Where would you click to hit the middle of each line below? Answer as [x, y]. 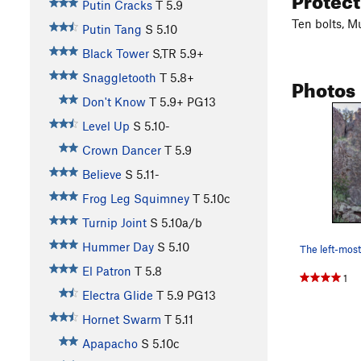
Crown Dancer [121, 150]
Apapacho [110, 344]
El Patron [106, 271]
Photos [324, 87]
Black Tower [115, 54]
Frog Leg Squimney [135, 199]
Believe [102, 174]
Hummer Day [118, 247]
